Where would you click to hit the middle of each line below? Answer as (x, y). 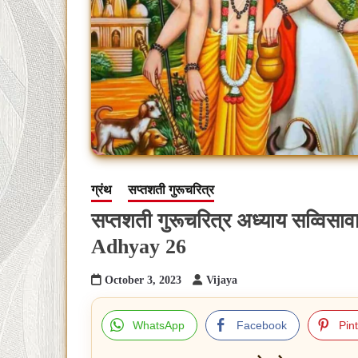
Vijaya (222, 280)
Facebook (262, 326)
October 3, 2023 (143, 280)
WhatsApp (159, 326)
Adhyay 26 (139, 247)
